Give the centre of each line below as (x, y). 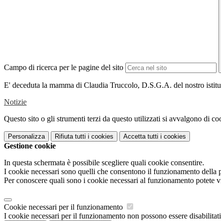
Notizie (15, 102)
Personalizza (26, 137)
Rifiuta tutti (70, 137)
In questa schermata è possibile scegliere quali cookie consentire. (104, 163)
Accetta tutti (141, 137)
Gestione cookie (30, 146)
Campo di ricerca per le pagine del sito (64, 68)
